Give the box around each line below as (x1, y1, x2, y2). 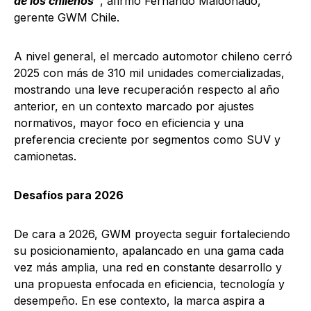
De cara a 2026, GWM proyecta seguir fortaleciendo (14, 227, 290, 242)
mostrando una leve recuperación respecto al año (14, 83, 280, 97)
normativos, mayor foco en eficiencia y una (14, 116, 244, 131)
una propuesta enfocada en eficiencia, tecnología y (14, 277, 285, 292)
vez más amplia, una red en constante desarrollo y (14, 260, 282, 275)
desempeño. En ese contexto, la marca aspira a (14, 294, 264, 308)
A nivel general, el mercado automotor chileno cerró (14, 49, 292, 64)
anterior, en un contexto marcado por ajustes (14, 99, 254, 114)
